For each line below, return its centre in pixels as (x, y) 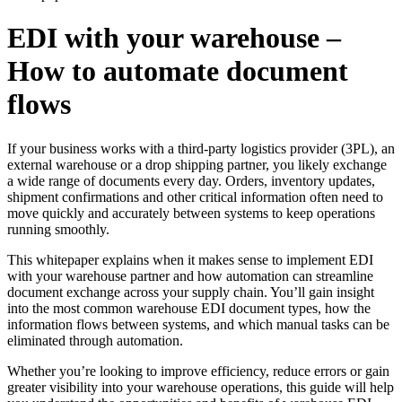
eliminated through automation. (95, 340)
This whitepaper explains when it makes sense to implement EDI (190, 259)
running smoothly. (58, 229)
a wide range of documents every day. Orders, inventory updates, (191, 180)
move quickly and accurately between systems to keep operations (191, 213)
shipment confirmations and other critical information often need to (195, 197)
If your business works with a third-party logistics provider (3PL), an (201, 148)
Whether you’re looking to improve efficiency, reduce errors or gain (198, 371)
